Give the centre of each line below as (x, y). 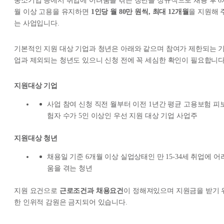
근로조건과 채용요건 (91, 191)
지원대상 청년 (36, 138)
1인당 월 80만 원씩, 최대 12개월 (140, 12)
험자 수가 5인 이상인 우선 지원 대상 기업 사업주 (122, 116)
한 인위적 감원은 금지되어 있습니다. (71, 202)
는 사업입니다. (37, 23)
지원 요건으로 (37, 191)
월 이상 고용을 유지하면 (52, 12)
